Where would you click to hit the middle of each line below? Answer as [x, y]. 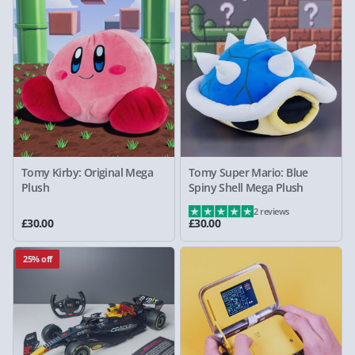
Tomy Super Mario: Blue [248, 172]
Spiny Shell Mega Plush [246, 187]
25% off [38, 258]
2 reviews [271, 211]
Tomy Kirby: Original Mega [87, 172]
